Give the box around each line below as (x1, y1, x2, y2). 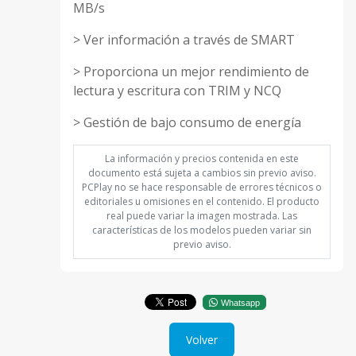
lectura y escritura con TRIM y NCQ (73, 81, 281, 99)
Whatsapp (220, 297, 260, 308)
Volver (186, 331, 218, 347)
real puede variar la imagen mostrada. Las (106, 208, 297, 222)
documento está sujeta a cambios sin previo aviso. (87, 165, 316, 180)
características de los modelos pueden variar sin (92, 222, 311, 237)
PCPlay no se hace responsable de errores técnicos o (82, 180, 322, 194)
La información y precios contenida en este (105, 151, 299, 165)
